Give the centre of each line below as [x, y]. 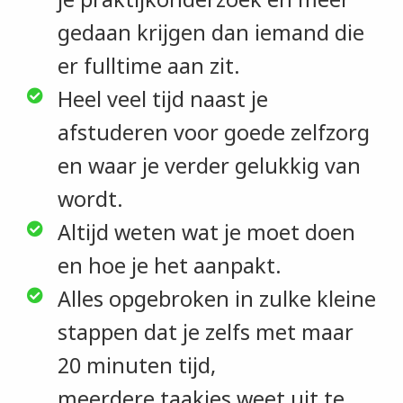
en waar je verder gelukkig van [209, 165]
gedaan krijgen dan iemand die [210, 32]
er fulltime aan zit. [148, 65]
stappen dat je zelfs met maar [205, 331]
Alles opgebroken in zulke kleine [216, 298]
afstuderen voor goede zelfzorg [213, 132]
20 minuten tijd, [136, 365]
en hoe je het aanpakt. [169, 265]
